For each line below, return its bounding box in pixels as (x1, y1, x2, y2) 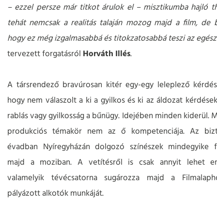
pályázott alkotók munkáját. (7, 187, 104, 201)
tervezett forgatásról (7, 47, 83, 61)
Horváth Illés (83, 47, 130, 61)
